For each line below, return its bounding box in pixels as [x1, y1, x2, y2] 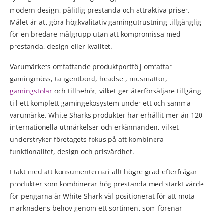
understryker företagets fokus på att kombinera [10, 135, 164, 144]
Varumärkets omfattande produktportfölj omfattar [10, 62, 172, 72]
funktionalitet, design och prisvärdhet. [10, 147, 134, 156]
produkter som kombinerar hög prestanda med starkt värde [10, 179, 204, 189]
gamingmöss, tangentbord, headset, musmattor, [10, 74, 167, 84]
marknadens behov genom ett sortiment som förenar [10, 203, 182, 213]
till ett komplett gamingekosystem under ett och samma [10, 98, 191, 108]
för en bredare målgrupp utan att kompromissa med [10, 30, 181, 39]
